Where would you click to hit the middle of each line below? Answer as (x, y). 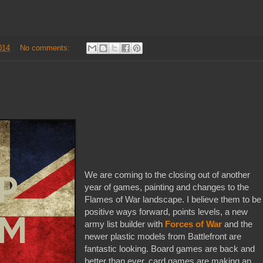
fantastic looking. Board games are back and (170, 248)
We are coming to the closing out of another (168, 174)
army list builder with (125, 224)
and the (237, 224)
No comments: (46, 48)
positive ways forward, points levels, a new (166, 211)
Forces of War (194, 224)
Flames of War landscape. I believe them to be (173, 199)
